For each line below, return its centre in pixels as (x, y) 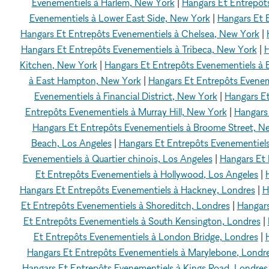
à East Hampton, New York (85, 80)
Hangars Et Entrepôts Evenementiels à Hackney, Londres (137, 189)
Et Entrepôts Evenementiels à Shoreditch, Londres (125, 205)
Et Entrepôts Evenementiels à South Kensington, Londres (142, 221)
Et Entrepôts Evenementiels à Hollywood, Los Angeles (147, 174)
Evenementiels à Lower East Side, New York (119, 18)
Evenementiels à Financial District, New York (126, 96)
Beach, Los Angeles (71, 143)
